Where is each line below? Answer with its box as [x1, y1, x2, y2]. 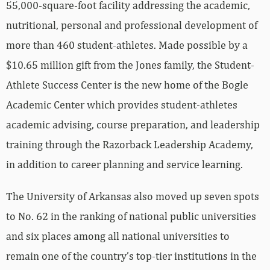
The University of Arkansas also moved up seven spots [6, 177, 259, 190]
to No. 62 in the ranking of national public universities [6, 197, 256, 210]
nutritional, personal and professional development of [6, 6, 257, 19]
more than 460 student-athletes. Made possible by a [6, 26, 248, 39]
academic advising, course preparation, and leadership [6, 105, 260, 119]
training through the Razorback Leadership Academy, [6, 125, 253, 139]
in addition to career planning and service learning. [6, 145, 243, 159]
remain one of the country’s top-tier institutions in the [6, 237, 257, 250]
